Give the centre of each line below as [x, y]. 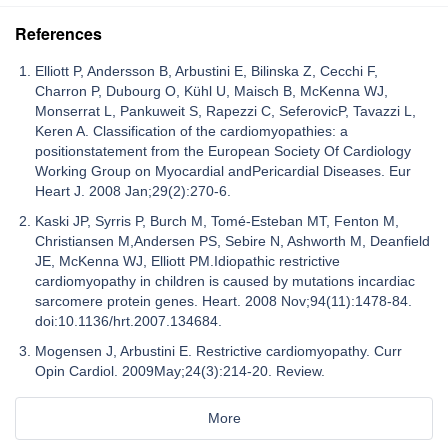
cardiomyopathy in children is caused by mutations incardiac [225, 280]
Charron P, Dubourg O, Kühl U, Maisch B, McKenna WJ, [211, 90]
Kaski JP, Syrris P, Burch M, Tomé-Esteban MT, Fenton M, [217, 220]
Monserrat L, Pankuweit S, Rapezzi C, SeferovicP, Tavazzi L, [225, 110]
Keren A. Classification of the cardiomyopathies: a [191, 130]
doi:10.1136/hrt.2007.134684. [128, 320]
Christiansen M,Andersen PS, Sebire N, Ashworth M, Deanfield [232, 240]
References [58, 33]
